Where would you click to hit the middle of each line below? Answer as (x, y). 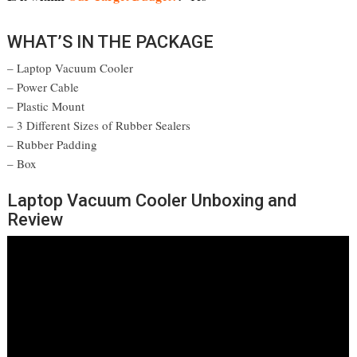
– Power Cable (43, 87)
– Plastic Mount (46, 106)
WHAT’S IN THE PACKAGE (111, 42)
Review (35, 220)
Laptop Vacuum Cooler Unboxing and (152, 201)
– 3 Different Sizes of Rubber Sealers (99, 126)
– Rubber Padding (53, 145)
